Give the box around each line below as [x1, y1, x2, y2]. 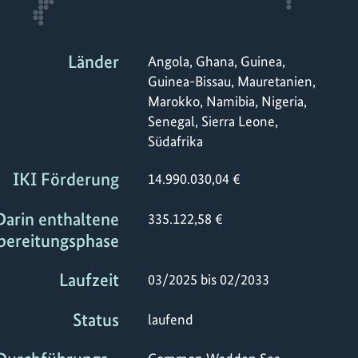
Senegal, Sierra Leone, [148, 112, 278, 129]
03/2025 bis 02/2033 [148, 271, 269, 288]
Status [73, 308, 119, 331]
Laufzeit [59, 269, 119, 292]
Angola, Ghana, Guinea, [148, 52, 285, 70]
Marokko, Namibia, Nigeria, [148, 92, 307, 109]
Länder [68, 50, 119, 73]
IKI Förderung [13, 169, 119, 191]
